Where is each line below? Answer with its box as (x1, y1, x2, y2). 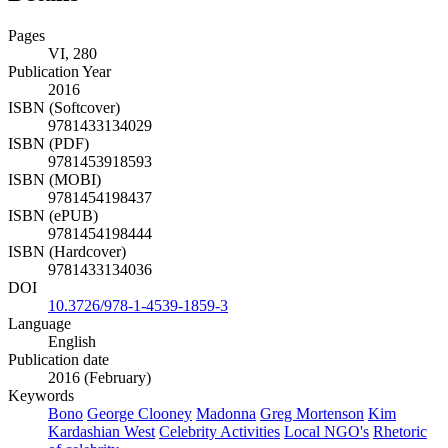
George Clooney (87, 422, 192, 440)
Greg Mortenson (260, 422, 364, 440)
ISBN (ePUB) (8, 224, 98, 242)
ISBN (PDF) (8, 152, 89, 170)
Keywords (8, 404, 74, 422)
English (48, 350, 96, 368)
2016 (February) (48, 386, 151, 404)
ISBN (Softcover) (8, 116, 120, 134)
